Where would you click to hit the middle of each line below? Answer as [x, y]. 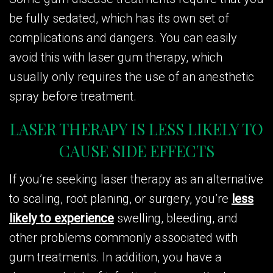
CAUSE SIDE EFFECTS [136, 151]
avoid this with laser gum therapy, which [116, 57]
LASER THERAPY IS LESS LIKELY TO [136, 129]
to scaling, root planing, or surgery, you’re [120, 198]
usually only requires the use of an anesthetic [132, 76]
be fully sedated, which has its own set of [119, 18]
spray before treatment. [73, 96]
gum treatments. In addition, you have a [115, 257]
